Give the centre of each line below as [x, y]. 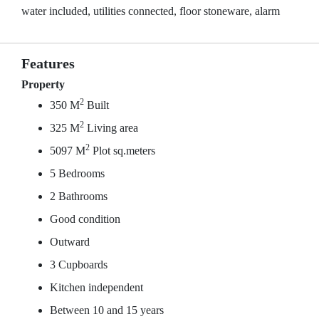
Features [48, 63]
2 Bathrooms [79, 196]
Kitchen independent [96, 287]
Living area [111, 128]
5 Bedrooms [77, 173]
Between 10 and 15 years [107, 310]
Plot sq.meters [122, 151]
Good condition [85, 219]
